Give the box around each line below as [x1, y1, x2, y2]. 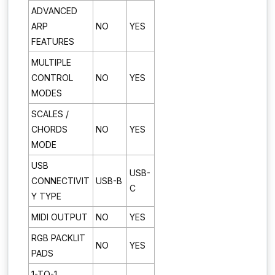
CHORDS [31, 123, 68, 134]
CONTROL [31, 72, 73, 83]
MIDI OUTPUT [31, 211, 88, 222]
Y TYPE [31, 190, 61, 201]
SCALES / [31, 108, 69, 119]
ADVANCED [31, 5, 77, 16]
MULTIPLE [31, 56, 71, 68]
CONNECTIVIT [31, 175, 90, 186]
